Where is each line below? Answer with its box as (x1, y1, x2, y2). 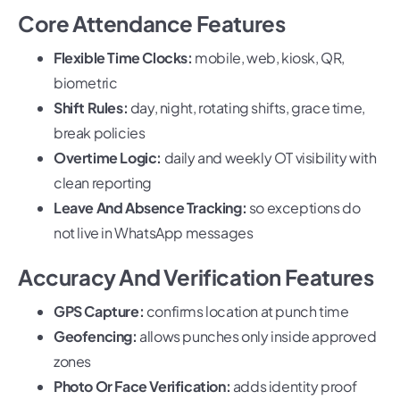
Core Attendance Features (18, 10, 286, 37)
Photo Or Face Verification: (54, 377, 231, 396)
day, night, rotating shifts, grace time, (128, 98, 365, 118)
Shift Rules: (54, 98, 129, 118)
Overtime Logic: (54, 148, 162, 168)
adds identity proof (230, 377, 357, 396)
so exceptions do (246, 198, 361, 218)
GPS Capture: (54, 302, 145, 321)
